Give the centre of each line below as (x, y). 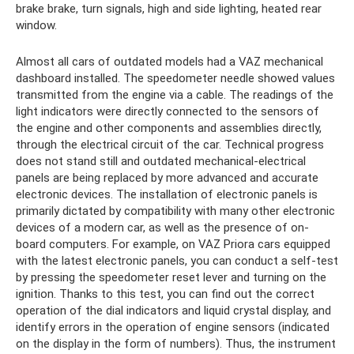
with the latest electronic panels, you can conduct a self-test (177, 261)
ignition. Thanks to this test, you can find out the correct (165, 294)
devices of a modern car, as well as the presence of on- (162, 228)
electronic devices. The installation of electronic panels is (167, 194)
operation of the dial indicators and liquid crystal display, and (173, 311)
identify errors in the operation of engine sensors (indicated (173, 327)
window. (36, 25)
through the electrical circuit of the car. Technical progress (170, 145)
